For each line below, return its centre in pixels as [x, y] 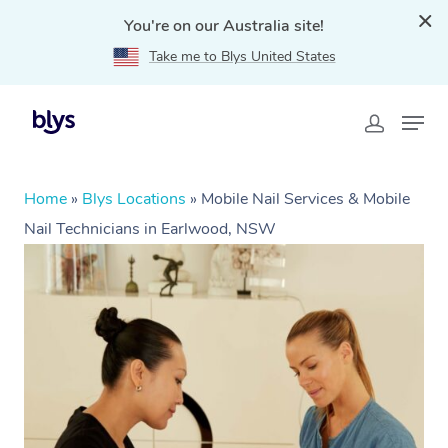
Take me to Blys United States [242, 56]
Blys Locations [134, 199]
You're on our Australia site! [224, 26]
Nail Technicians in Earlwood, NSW [150, 229]
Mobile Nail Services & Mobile [305, 199]
